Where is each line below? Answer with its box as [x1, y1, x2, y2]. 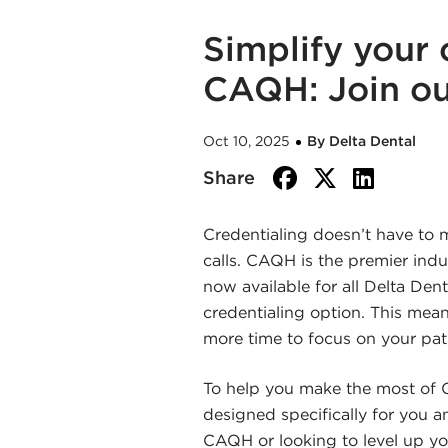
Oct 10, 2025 [202, 131, 290, 150]
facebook [295, 163, 434, 189]
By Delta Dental [306, 131, 416, 150]
